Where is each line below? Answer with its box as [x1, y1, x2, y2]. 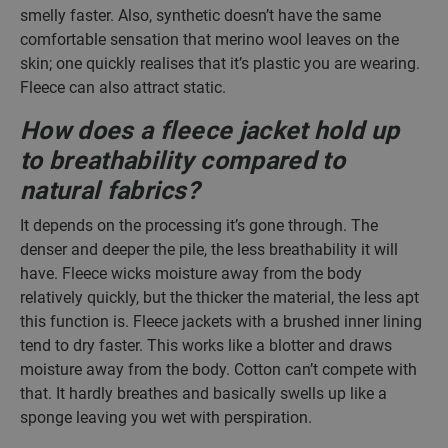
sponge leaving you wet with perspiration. [20, 408, 312, 427]
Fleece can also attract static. [20, 78, 226, 97]
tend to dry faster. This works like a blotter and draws [20, 336, 392, 355]
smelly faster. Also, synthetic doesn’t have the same [20, 6, 381, 25]
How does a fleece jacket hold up [20, 116, 400, 145]
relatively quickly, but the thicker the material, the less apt [20, 288, 419, 307]
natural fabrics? [20, 176, 200, 205]
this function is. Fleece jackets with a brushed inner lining [20, 312, 422, 331]
